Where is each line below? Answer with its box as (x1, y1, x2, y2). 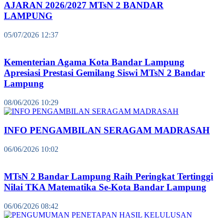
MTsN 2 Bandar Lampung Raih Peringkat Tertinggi (4, 171, 213, 182)
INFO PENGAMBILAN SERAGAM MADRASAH (4, 125, 210, 135)
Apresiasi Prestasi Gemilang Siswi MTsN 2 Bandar (4, 68, 205, 78)
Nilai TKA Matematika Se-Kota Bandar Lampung (4, 182, 206, 193)
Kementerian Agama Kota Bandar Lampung (4, 57, 184, 68)
